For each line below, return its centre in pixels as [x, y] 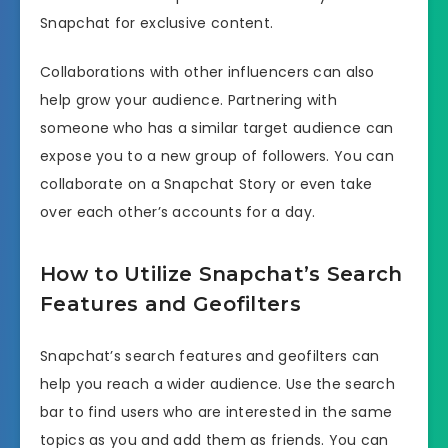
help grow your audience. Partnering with [188, 99]
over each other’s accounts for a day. [178, 211]
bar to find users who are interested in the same [216, 411]
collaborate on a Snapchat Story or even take [206, 183]
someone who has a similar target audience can [217, 127]
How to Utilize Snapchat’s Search [221, 274]
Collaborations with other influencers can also [207, 71]
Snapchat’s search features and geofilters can [210, 355]
